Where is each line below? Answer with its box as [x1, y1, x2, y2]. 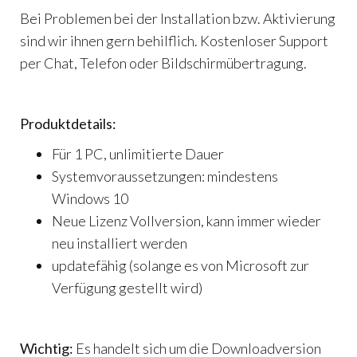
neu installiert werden [52, 234, 187, 253]
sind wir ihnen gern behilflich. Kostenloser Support [20, 32, 328, 50]
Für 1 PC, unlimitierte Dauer [52, 145, 224, 163]
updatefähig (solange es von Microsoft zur [52, 257, 309, 275]
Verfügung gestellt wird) [52, 279, 202, 297]
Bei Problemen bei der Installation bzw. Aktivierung [20, 10, 335, 28]
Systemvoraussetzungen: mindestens [52, 167, 278, 186]
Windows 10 [52, 190, 128, 208]
